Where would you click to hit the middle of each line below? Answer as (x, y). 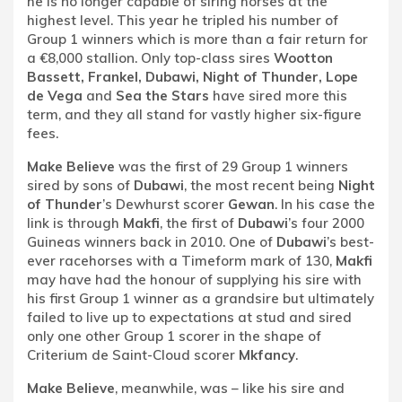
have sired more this (278, 96)
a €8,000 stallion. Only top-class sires (150, 58)
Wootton (303, 58)
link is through (75, 223)
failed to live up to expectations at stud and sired (189, 317)
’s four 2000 (326, 223)
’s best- (350, 242)
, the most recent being (261, 185)
